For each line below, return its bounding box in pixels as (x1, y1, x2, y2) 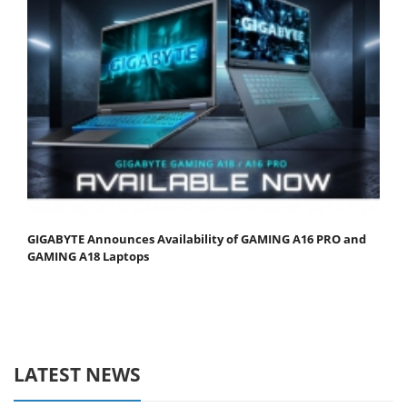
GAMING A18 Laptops (27, 248, 149, 265)
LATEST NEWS (14, 362, 141, 388)
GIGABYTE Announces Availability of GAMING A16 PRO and (27, 231, 366, 248)
